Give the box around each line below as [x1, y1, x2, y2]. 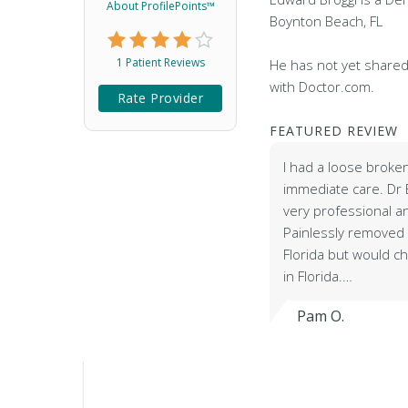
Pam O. [297, 306, 344, 326]
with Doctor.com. [270, 77, 374, 96]
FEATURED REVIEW [270, 122, 398, 139]
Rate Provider [117, 89, 204, 107]
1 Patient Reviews [116, 55, 205, 70]
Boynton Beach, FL [270, 12, 382, 30]
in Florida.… [283, 267, 352, 285]
